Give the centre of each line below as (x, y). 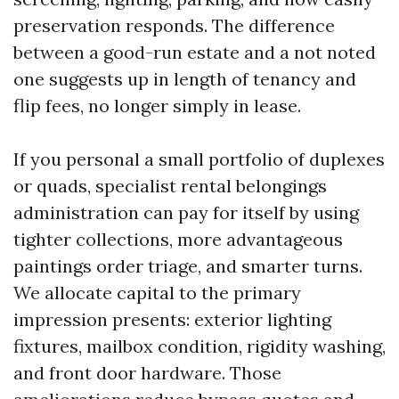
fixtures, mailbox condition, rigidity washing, (199, 346)
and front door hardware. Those (147, 373)
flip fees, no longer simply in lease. (157, 106)
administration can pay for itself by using (186, 212)
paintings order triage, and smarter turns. (188, 266)
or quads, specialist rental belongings (170, 186)
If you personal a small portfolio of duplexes (199, 159)
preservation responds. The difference (174, 25)
